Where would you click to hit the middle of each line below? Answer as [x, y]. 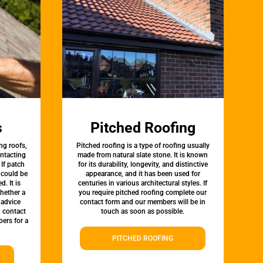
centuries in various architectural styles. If [143, 183]
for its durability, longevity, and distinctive [143, 165]
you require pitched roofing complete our [143, 193]
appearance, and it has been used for [143, 174]
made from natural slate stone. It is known [143, 155]
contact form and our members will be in [143, 202]
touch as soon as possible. [143, 212]
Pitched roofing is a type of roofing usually [143, 146]
